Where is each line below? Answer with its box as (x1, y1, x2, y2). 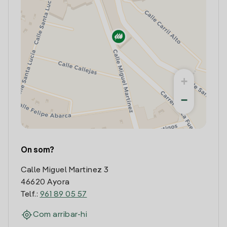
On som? (21, 146, 54, 155)
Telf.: (21, 191, 40, 199)
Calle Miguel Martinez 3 (21, 166, 109, 174)
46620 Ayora (21, 178, 70, 186)
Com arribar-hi (33, 211, 87, 219)
